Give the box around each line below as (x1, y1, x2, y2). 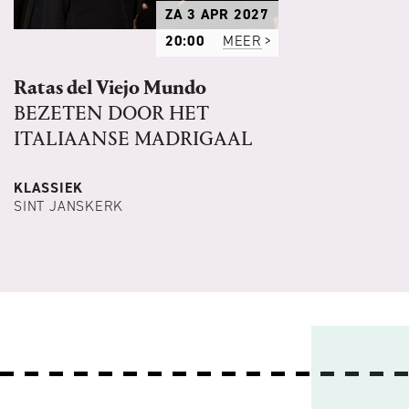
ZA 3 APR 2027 (164, 5, 269, 25)
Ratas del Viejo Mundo (14, 76, 206, 100)
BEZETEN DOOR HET (14, 101, 209, 126)
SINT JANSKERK (14, 196, 124, 216)
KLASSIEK (14, 178, 83, 198)
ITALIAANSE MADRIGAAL (14, 127, 253, 152)
